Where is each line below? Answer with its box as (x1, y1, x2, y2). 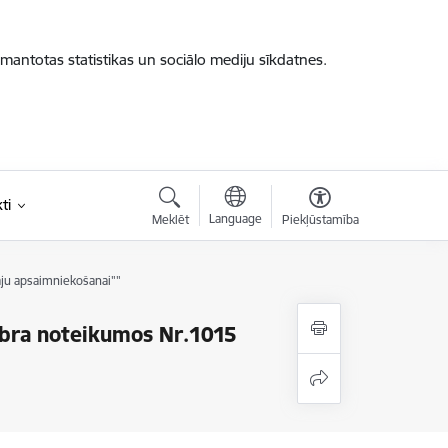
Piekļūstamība (281, 212, 359, 227)
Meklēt (151, 212, 189, 227)
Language (208, 211, 262, 226)
